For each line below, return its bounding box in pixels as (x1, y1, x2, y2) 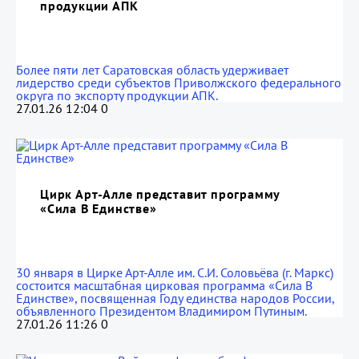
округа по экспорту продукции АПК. (16, 87, 218, 103)
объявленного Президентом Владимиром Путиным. (16, 303, 307, 319)
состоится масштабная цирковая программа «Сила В (16, 277, 313, 293)
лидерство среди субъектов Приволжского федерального (16, 75, 341, 91)
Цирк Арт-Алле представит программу (40, 186, 280, 202)
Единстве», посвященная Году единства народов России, (16, 290, 334, 306)
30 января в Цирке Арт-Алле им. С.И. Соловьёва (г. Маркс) (16, 264, 333, 280)
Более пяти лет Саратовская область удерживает (16, 62, 288, 78)
